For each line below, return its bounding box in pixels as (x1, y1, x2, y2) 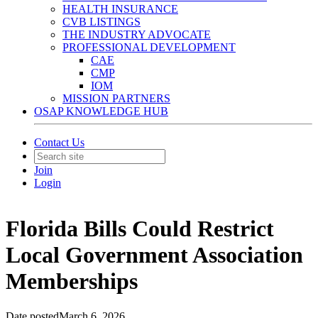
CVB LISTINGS (62, 16, 141, 28)
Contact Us (34, 136, 84, 148)
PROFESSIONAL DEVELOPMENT (62, 41, 236, 53)
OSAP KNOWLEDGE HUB (34, 105, 168, 117)
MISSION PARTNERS (62, 92, 170, 104)
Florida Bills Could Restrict (6, 216, 274, 242)
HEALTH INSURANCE (62, 3, 178, 15)
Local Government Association (6, 242, 303, 268)
